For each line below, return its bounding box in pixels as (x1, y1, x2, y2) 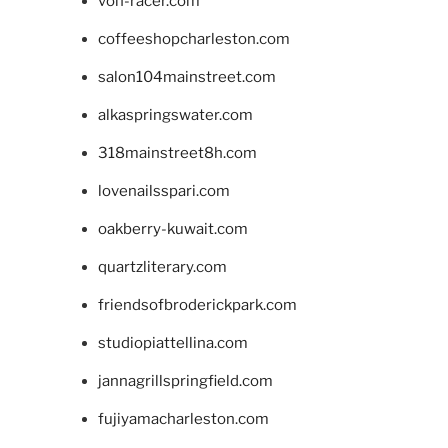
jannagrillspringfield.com (97, 371, 273, 390)
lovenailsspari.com (97, 181, 230, 200)
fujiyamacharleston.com (97, 409, 269, 428)
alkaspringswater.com (97, 105, 253, 124)
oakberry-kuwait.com (97, 219, 248, 238)
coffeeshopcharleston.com (97, 29, 290, 48)
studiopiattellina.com (97, 333, 248, 352)
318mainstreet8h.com (97, 143, 257, 162)
